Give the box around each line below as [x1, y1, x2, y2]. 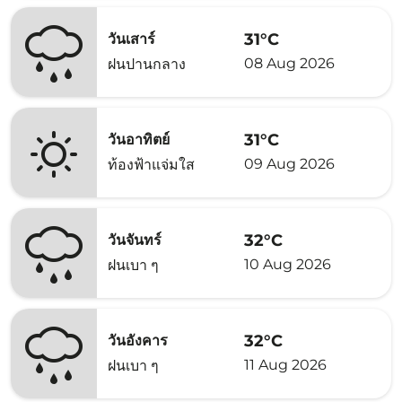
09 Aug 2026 [244, 154, 335, 172]
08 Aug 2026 [244, 54, 335, 72]
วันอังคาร [108, 332, 168, 349]
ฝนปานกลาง [108, 56, 186, 73]
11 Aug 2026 [244, 355, 327, 373]
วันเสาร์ [108, 31, 155, 48]
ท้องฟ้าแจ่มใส [108, 156, 195, 173]
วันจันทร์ [108, 232, 162, 249]
